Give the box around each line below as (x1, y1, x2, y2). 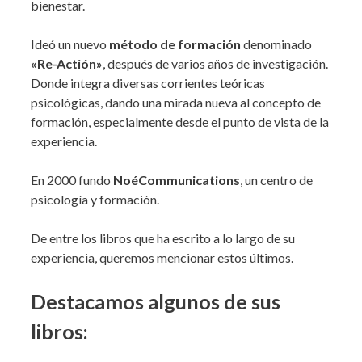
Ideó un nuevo (31, 36, 109, 53)
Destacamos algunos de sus (31, 289, 280, 314)
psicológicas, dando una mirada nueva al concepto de (31, 95, 321, 111)
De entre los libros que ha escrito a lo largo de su (31, 230, 295, 246)
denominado (241, 36, 312, 53)
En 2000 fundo (31, 172, 113, 188)
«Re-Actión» (31, 56, 103, 72)
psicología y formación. (31, 192, 159, 208)
